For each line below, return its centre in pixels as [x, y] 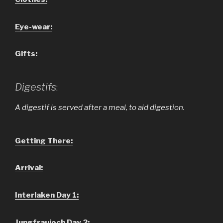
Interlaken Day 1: [47, 195]
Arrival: [29, 168]
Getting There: [44, 141]
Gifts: [26, 54]
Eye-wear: [34, 27]
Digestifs [36, 87]
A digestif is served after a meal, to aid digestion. [100, 107]
